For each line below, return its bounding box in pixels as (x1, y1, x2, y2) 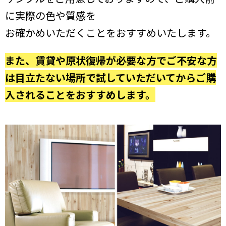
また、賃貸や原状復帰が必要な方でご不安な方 (5, 53, 217, 68)
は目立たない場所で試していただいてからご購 (5, 70, 216, 85)
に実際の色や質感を (5, 8, 96, 23)
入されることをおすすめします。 (5, 87, 155, 102)
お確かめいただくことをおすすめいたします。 (5, 25, 216, 40)
